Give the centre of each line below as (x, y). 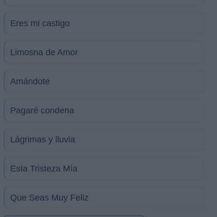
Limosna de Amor (44, 52)
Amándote (30, 81)
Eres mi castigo (40, 23)
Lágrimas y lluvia (43, 139)
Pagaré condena (42, 110)
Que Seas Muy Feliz (49, 198)
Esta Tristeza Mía (44, 169)
